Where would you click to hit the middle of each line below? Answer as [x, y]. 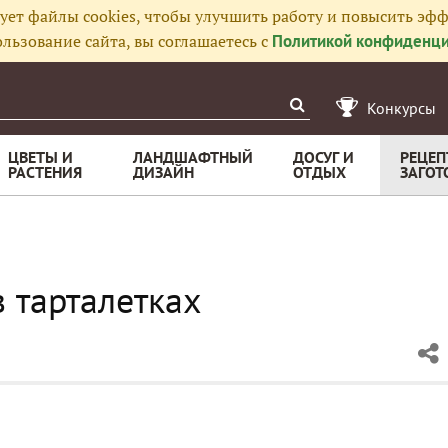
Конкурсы [401, 108]
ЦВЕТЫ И [40, 157]
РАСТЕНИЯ [45, 172]
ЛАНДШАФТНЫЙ [193, 157]
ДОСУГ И [323, 157]
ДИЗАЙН [163, 172]
